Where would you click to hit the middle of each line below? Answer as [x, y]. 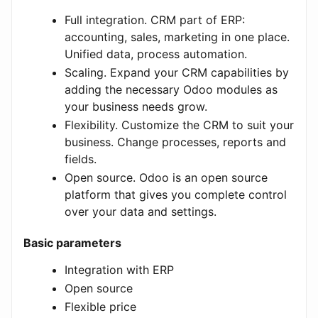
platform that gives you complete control [176, 194]
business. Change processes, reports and [175, 142]
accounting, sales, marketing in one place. [177, 37]
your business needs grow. [136, 106]
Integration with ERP [119, 269]
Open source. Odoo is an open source [166, 177]
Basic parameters [72, 242]
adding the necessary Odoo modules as [171, 89]
